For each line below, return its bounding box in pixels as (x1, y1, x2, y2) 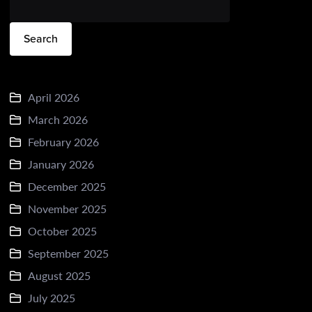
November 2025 (28, 201, 107, 217)
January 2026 (28, 156, 94, 172)
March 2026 (28, 111, 88, 127)
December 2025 (28, 178, 106, 194)
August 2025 (28, 267, 91, 283)
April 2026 (28, 89, 79, 105)
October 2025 (28, 223, 97, 239)
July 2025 (28, 290, 75, 306)
